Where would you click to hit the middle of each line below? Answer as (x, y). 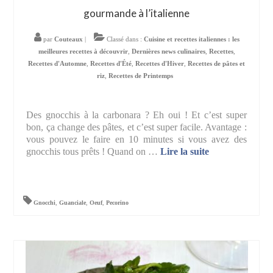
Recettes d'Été (111, 64)
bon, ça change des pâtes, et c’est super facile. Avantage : (136, 127)
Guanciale (73, 203)
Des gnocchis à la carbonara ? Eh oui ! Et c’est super (136, 115)
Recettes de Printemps (141, 76)
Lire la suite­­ (185, 152)
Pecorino (118, 203)
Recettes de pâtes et (216, 64)
